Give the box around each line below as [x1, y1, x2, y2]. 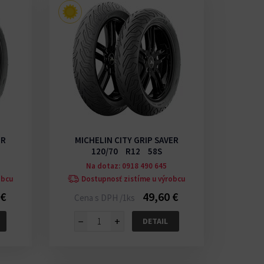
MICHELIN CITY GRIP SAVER [74, 134, 179, 146]
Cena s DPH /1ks [74, 192, 137, 204]
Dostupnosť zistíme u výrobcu [81, 174, 186, 184]
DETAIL [143, 216, 169, 227]
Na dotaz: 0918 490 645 [86, 161, 167, 171]
